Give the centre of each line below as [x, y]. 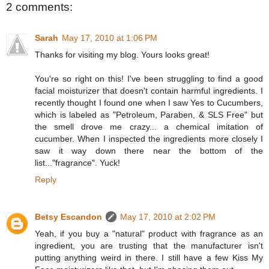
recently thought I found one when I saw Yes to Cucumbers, [149, 103]
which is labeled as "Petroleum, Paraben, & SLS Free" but [149, 115]
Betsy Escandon [68, 217]
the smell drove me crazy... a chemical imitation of [149, 127]
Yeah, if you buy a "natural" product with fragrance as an [149, 234]
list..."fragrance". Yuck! [77, 163]
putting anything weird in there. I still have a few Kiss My [149, 258]
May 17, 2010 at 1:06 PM [110, 38]
